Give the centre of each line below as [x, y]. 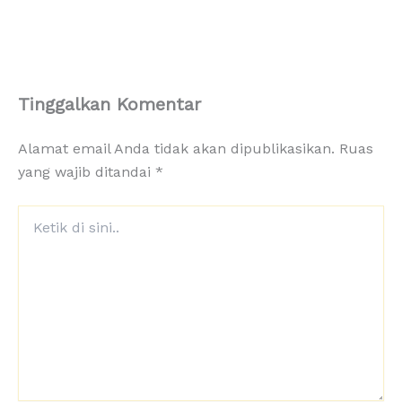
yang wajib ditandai [87, 172]
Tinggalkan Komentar [109, 105]
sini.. [30, 250]
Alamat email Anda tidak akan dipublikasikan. [176, 149]
